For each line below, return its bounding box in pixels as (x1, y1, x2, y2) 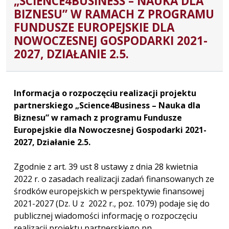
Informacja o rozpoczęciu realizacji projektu (14, 87, 196, 99)
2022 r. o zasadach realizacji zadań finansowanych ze (14, 173, 214, 185)
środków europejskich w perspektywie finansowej (14, 185, 204, 197)
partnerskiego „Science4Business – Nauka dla (14, 99, 200, 111)
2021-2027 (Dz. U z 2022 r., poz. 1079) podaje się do (14, 197, 210, 209)
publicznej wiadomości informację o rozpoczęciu (14, 210, 197, 221)
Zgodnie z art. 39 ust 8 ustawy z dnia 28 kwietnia (14, 161, 198, 172)
